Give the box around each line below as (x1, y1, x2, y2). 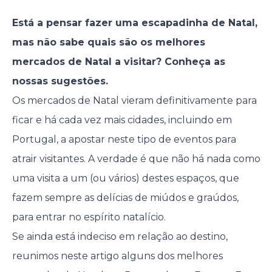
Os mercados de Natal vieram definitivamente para (12, 95, 257, 107)
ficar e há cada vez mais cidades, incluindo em (12, 114, 232, 126)
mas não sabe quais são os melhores (12, 36, 205, 49)
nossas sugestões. (12, 75, 108, 87)
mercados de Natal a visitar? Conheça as (12, 56, 225, 68)
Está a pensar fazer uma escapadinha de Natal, (12, 17, 257, 29)
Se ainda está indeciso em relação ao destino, (12, 231, 228, 243)
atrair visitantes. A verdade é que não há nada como (12, 153, 260, 165)
